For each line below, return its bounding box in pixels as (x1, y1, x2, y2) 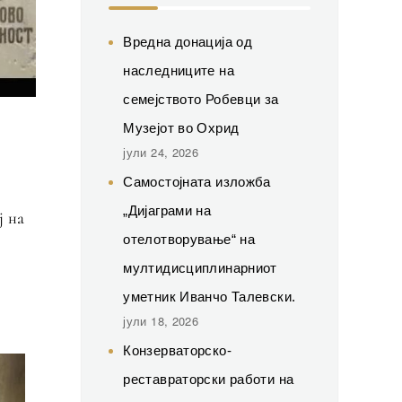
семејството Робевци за (123, 91, 279, 107)
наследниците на (123, 62, 234, 78)
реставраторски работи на (123, 371, 294, 387)
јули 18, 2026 (123, 311, 199, 329)
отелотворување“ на (123, 231, 255, 247)
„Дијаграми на (123, 202, 212, 218)
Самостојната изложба (123, 173, 271, 189)
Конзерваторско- (123, 342, 232, 358)
